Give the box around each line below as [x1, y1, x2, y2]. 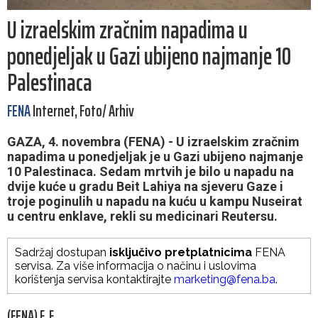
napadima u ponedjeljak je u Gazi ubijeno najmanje [7, 149, 303, 165]
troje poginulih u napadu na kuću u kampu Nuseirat [7, 194, 302, 209]
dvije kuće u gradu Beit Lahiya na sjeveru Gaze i [7, 179, 283, 194]
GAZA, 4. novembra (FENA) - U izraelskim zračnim [7, 134, 300, 150]
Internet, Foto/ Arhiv [31, 99, 134, 124]
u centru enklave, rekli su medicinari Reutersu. [7, 209, 278, 224]
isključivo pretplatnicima [109, 246, 252, 260]
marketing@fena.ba [174, 273, 275, 287]
